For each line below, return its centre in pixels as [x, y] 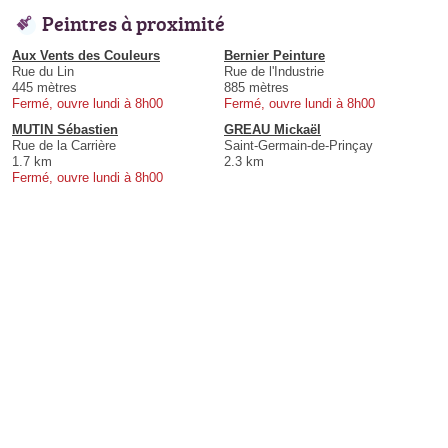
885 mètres [256, 88]
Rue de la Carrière [64, 146]
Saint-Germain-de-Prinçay [298, 146]
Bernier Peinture [274, 56]
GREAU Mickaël [272, 130]
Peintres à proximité [133, 23]
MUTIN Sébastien [65, 130]
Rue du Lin [43, 72]
